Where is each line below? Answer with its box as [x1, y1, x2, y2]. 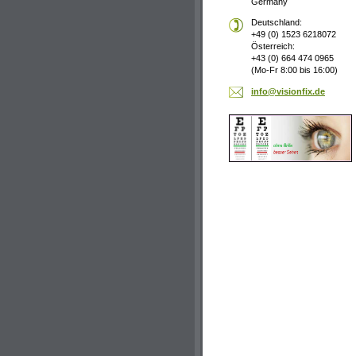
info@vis [251, 86, 288, 96]
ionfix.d [288, 86, 320, 96]
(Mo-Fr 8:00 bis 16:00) [251, 65, 338, 75]
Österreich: [251, 41, 295, 52]
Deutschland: [251, 17, 302, 28]
